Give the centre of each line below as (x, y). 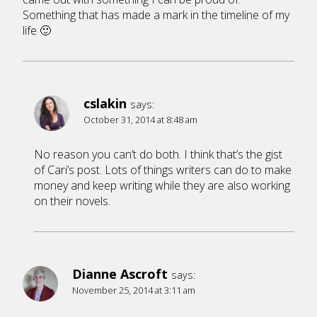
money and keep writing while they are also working (162, 185)
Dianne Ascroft (120, 273)
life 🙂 (37, 30)
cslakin (105, 103)
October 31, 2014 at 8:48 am (140, 119)
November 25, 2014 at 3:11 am (134, 290)
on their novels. (72, 201)
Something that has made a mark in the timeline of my (156, 15)
